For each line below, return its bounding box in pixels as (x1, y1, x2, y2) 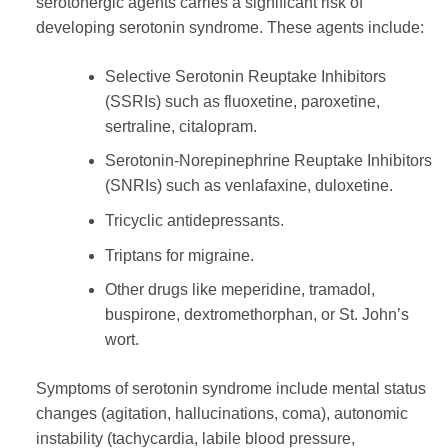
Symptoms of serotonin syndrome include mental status (35, 380, 426, 398)
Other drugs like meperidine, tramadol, (104, 281, 375, 299)
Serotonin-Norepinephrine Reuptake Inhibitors (104, 152, 432, 170)
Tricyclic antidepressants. (104, 211, 284, 229)
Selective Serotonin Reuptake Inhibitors (104, 67, 386, 85)
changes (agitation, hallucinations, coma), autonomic (35, 405, 408, 423)
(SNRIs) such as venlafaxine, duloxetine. (104, 177, 393, 195)
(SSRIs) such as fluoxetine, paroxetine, (104, 92, 380, 110)
